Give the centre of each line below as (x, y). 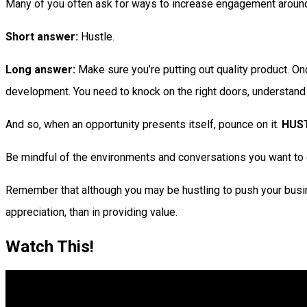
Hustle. (96, 37)
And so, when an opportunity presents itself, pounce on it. (144, 125)
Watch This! (50, 246)
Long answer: (40, 70)
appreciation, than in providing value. (91, 212)
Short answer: (42, 37)
